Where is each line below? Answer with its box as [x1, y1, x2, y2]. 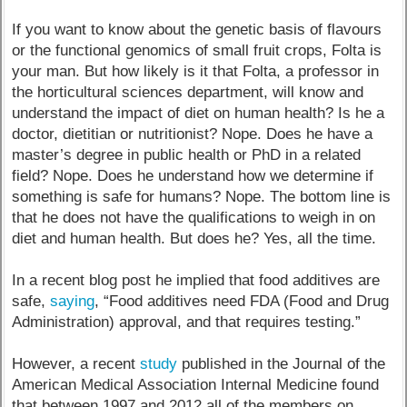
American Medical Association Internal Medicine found [12, 375, 380, 393]
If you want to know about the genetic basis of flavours [12, 20, 382, 38]
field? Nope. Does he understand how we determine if [12, 166, 374, 184]
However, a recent [12, 354, 141, 372]
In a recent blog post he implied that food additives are [12, 271, 381, 289]
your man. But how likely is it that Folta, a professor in [12, 62, 380, 80]
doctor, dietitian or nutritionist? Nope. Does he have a [12, 124, 373, 143]
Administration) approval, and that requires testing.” [12, 313, 362, 331]
